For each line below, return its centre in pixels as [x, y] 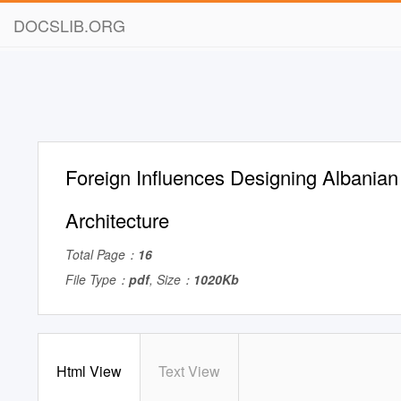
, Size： [171, 279]
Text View [189, 371]
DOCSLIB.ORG [69, 25]
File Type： [97, 279]
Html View [89, 371]
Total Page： [102, 254]
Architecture [117, 220]
